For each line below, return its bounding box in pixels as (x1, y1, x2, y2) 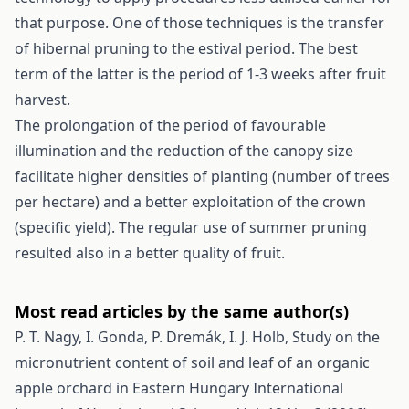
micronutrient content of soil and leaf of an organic (15, 352, 370, 372)
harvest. (15, 89, 70, 110)
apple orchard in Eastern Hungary (15, 378, 253, 398)
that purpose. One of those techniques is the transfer (15, 13, 384, 33)
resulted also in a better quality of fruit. (15, 243, 285, 263)
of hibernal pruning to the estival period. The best (15, 38, 358, 58)
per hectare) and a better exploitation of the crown (15, 192, 366, 212)
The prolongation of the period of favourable (15, 115, 326, 135)
